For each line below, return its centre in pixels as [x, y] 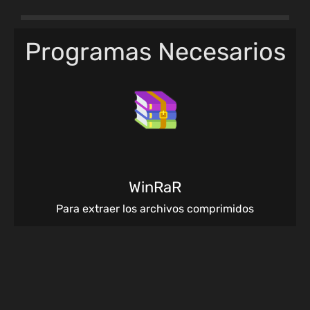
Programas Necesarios [155, 52]
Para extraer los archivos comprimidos [155, 208]
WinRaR [155, 187]
